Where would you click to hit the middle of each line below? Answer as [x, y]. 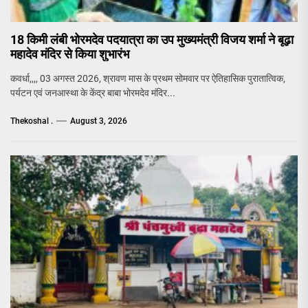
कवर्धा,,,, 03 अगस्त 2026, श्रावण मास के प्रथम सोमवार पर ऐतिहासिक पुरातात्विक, [148, 79]
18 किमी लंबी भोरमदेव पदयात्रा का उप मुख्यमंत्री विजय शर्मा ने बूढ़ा [152, 40]
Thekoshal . [32, 121]
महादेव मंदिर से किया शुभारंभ [70, 54]
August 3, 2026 [99, 121]
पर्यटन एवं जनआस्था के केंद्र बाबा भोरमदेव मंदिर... [93, 93]
